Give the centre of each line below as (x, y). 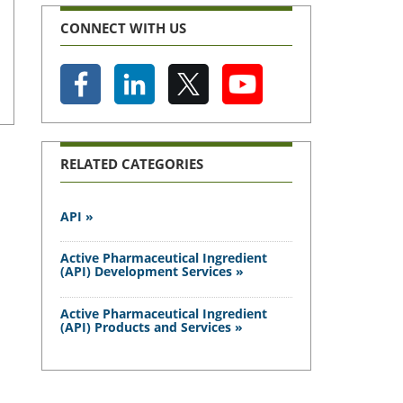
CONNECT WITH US (123, 27)
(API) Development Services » (152, 271)
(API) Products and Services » (151, 327)
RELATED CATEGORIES (131, 164)
